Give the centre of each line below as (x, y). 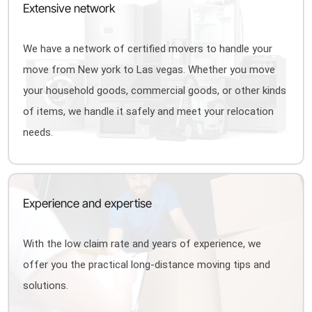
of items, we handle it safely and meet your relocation (149, 111)
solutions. (46, 286)
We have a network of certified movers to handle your (148, 49)
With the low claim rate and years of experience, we (142, 244)
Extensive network (69, 8)
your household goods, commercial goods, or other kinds (155, 91)
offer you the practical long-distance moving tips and (147, 265)
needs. (38, 132)
